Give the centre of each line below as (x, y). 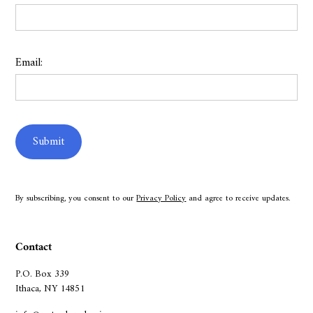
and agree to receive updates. (238, 199)
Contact (34, 248)
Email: (29, 63)
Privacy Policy (161, 199)
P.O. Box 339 (43, 275)
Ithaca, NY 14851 (50, 289)
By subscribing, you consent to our (76, 199)
